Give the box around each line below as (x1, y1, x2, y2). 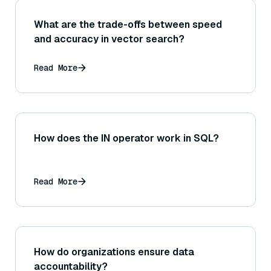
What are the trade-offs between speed (34, 18, 222, 31)
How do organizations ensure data (34, 246, 194, 259)
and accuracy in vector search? (34, 33, 184, 46)
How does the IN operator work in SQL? (34, 132, 219, 145)
